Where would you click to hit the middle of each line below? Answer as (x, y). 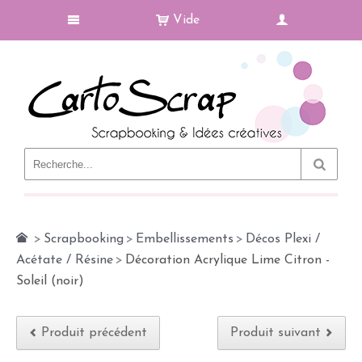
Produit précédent (94, 333)
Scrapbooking (84, 239)
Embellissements (185, 239)
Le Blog (142, 173)
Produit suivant (276, 333)
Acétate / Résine (65, 260)
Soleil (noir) (50, 281)
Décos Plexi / (283, 239)
